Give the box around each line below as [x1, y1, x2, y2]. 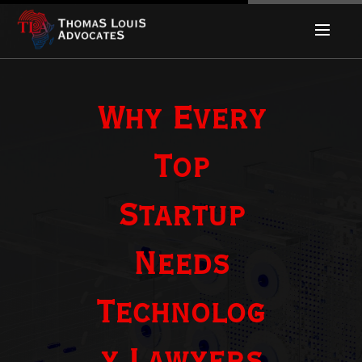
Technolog [96, 293, 266, 335]
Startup [117, 196, 245, 238]
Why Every [96, 99, 266, 141]
